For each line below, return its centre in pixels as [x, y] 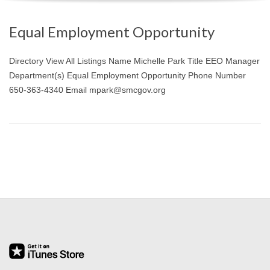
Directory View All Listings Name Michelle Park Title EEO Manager [134, 61]
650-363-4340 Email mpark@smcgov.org [87, 89]
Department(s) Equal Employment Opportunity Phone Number [127, 75]
